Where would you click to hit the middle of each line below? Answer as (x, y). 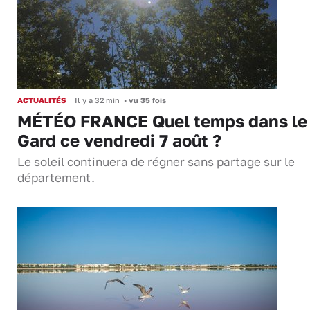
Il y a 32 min (97, 100)
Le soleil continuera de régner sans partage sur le (156, 162)
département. (56, 177)
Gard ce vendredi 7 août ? (119, 140)
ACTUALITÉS (42, 100)
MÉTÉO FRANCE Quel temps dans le (162, 120)
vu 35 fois (146, 100)
